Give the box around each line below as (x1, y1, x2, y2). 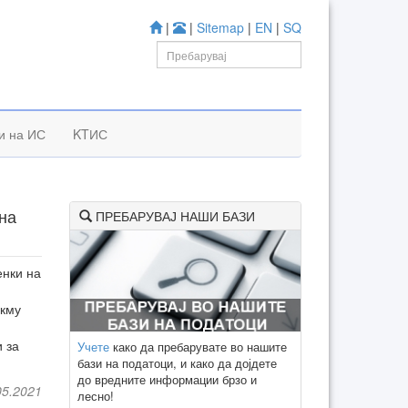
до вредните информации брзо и (77, 370, 257, 388)
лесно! (77, 386, 114, 404)
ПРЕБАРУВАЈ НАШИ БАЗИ (92, 207, 255, 225)
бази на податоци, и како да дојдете (77, 353, 277, 372)
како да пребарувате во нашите (109, 337, 287, 355)
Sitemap (197, 18, 244, 36)
